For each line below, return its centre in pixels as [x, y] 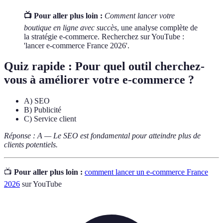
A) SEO [37, 101]
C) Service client [50, 119]
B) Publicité [43, 110]
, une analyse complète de [157, 27]
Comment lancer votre [140, 15]
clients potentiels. [31, 145]
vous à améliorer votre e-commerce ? [99, 80]
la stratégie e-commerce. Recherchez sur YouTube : [104, 36]
